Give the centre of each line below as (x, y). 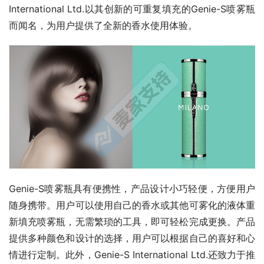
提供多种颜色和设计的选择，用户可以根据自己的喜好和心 (132, 238)
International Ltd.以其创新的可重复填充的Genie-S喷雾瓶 (132, 9)
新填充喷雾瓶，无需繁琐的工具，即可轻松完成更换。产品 (132, 222)
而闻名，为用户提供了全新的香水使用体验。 (103, 26)
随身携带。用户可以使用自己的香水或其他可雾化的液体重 (132, 205)
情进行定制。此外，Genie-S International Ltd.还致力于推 (132, 255)
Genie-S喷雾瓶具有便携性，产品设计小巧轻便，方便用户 (132, 189)
